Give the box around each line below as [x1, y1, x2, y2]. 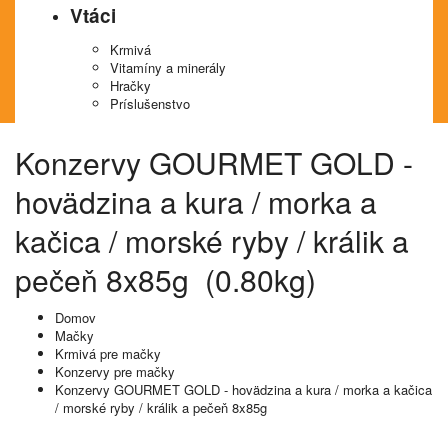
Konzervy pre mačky [55, 362, 175, 381]
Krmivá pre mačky [55, 344, 161, 363]
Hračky [110, 76, 151, 95]
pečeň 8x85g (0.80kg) [15, 258, 316, 301]
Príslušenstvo [110, 94, 190, 113]
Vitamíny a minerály [110, 58, 226, 77]
